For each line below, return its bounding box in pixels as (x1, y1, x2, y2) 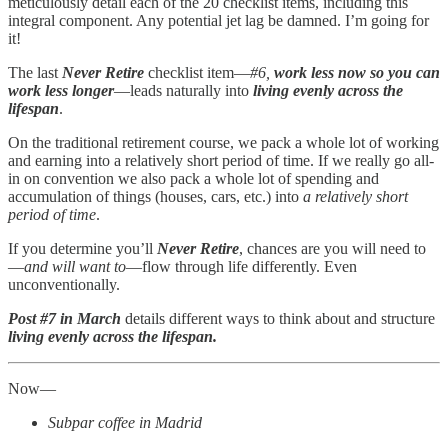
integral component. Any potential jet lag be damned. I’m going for (8, 11, 429, 29)
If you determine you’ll (8, 239, 157, 257)
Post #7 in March (8, 309, 121, 327)
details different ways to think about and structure (121, 309, 435, 327)
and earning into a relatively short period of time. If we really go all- (8, 151, 434, 169)
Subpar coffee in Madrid (48, 413, 202, 431)
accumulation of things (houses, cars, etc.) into (8, 187, 303, 205)
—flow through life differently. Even (126, 257, 357, 275)
